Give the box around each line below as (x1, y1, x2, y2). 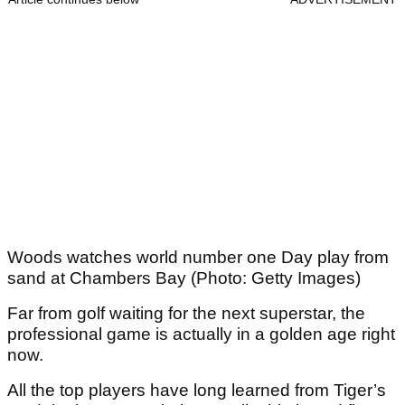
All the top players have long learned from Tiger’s (7, 381, 386, 400)
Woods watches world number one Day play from (7, 248, 389, 268)
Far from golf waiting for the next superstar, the (7, 304, 365, 324)
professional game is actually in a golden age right (7, 325, 395, 344)
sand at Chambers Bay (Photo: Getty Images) (7, 268, 361, 288)
